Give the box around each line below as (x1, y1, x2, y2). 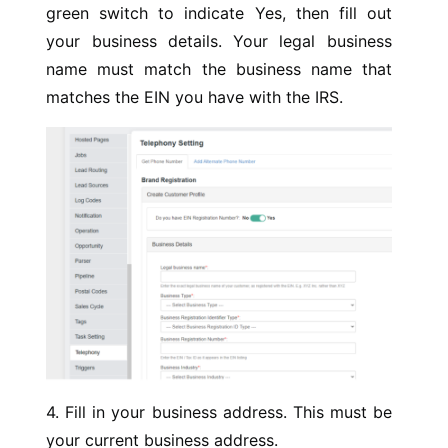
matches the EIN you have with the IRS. (46, 87, 344, 108)
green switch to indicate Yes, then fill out (46, 3, 392, 24)
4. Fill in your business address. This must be (46, 401, 392, 422)
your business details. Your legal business (46, 31, 392, 52)
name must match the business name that (46, 59, 392, 80)
